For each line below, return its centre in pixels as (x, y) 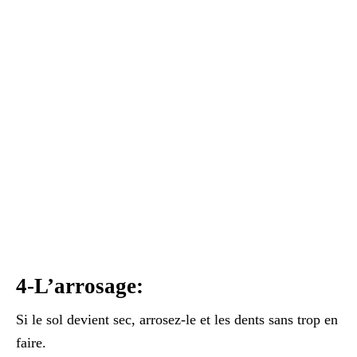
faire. (31, 342)
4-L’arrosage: (82, 286)
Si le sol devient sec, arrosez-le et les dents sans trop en (177, 319)
